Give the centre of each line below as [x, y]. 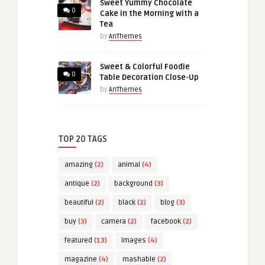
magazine [81, 259]
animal [129, 164]
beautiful [79, 202]
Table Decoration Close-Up [149, 77]
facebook [166, 221]
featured [78, 240]
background [133, 183]
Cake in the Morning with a [149, 13]
